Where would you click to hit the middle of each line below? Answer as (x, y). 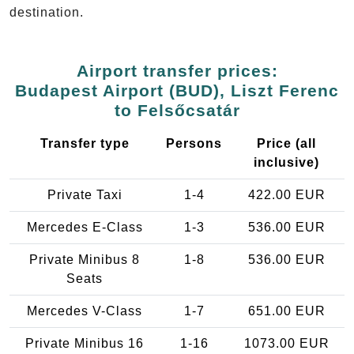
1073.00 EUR (286, 343)
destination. (47, 12)
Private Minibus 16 (85, 343)
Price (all (286, 143)
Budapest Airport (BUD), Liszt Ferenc (177, 90)
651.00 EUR (286, 311)
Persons (194, 143)
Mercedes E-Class (85, 227)
